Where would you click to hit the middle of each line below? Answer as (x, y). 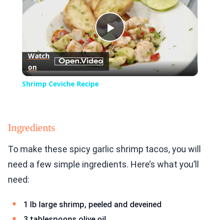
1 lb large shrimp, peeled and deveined (93, 205)
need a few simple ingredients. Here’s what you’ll (103, 165)
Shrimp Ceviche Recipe (60, 84)
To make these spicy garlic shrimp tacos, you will (104, 149)
